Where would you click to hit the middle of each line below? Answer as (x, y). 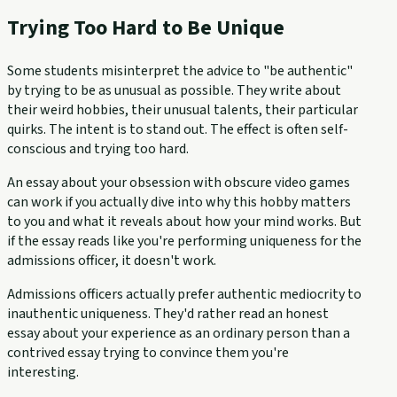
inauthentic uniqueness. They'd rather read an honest (168, 314)
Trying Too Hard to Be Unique (146, 28)
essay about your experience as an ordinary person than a (179, 334)
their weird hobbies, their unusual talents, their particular (183, 110)
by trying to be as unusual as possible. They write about (174, 91)
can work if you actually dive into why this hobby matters (179, 202)
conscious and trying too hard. (98, 149)
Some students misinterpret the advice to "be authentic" (180, 71)
